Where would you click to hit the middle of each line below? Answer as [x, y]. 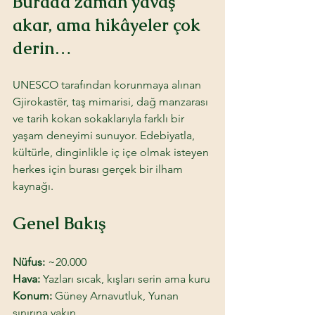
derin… [42, 48]
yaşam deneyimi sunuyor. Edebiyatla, [105, 135]
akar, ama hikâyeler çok [109, 25]
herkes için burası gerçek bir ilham [99, 169]
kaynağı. [33, 186]
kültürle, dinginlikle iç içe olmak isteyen [112, 152]
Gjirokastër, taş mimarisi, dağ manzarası [112, 101]
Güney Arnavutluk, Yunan [118, 295]
